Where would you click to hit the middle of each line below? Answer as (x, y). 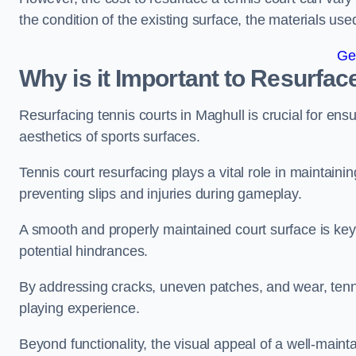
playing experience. (81, 308)
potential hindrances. (86, 251)
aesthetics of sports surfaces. (110, 137)
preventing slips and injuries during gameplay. (163, 194)
